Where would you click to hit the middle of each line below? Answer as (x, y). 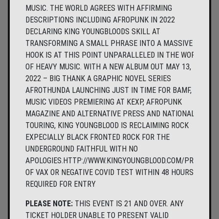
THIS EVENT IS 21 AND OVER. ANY (128, 204)
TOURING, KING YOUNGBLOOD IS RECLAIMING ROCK (107, 126)
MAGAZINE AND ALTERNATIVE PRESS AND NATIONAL (110, 114)
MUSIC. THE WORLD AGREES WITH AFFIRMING (99, 8)
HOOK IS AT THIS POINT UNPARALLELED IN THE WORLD (115, 55)
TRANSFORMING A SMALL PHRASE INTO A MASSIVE (109, 44)
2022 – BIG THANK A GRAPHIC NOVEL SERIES (98, 79)
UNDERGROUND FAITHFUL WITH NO (82, 149)
